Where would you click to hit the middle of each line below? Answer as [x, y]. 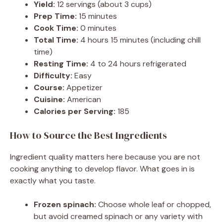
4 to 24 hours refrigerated [137, 63]
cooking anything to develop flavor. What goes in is [102, 168]
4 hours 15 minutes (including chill [139, 40]
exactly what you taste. [53, 180]
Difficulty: [53, 75]
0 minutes [97, 28]
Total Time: [56, 40]
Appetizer [83, 87]
